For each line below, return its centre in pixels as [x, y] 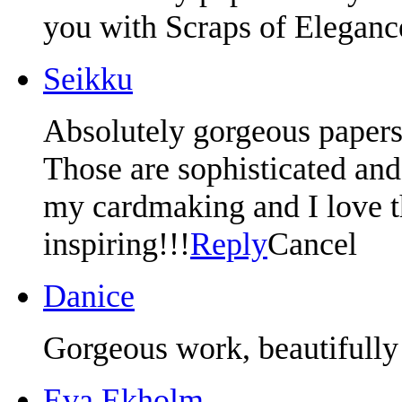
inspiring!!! [117, 244]
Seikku [88, 79]
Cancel [312, 244]
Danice [89, 296]
